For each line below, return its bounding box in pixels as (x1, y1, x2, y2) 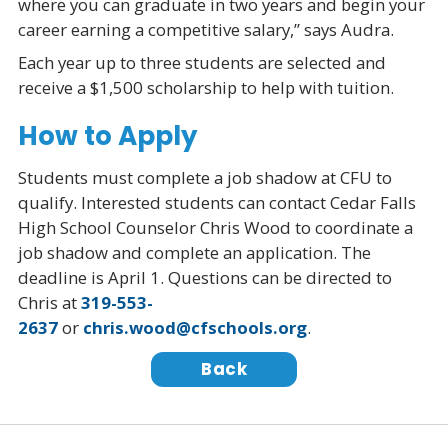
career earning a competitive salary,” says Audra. (17, 17, 394, 41)
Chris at (17, 291, 81, 315)
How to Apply (17, 117, 198, 154)
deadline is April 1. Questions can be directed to (17, 266, 392, 290)
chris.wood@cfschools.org (82, 316, 307, 340)
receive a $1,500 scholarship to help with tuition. (17, 76, 394, 100)
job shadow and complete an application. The (17, 241, 371, 265)
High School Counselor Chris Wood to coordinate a (17, 216, 413, 240)
